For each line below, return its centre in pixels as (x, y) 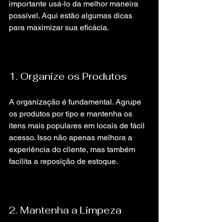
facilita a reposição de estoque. (63, 161)
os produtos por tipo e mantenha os (72, 114)
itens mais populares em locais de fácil (78, 126)
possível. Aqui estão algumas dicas (72, 16)
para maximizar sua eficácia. (59, 28)
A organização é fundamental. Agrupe (76, 102)
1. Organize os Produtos (68, 76)
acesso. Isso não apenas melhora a (72, 138)
